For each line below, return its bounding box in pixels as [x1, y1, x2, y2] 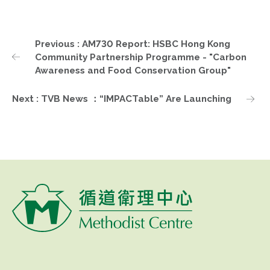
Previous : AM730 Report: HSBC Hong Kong [35, 38, 230, 49]
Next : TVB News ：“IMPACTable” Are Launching [12, 93, 231, 105]
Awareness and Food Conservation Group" [35, 64, 231, 76]
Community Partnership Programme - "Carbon [35, 51, 246, 63]
